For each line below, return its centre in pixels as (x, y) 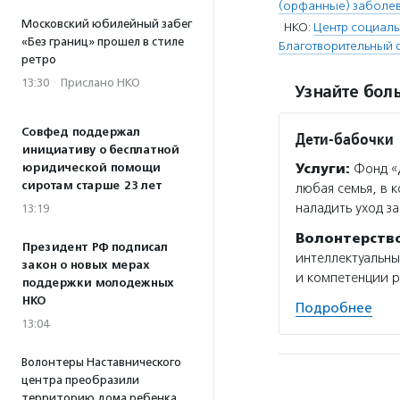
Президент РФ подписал (95, 247)
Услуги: (323, 169)
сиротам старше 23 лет (92, 186)
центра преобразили (80, 380)
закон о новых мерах (85, 265)
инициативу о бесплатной (100, 150)
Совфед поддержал (81, 132)
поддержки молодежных (97, 283)
